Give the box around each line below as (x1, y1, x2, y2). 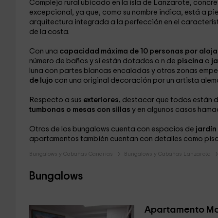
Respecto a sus (29, 96, 83, 104)
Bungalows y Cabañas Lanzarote (124, 151, 211, 157)
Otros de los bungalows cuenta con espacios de (29, 126, 196, 133)
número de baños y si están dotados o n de (29, 57, 177, 65)
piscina (177, 57, 205, 65)
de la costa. (29, 28, 70, 36)
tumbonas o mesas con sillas (29, 106, 130, 113)
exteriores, (83, 96, 121, 104)
